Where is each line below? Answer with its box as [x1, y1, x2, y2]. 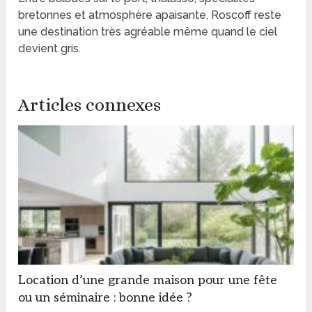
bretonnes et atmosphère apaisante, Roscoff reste [18, 8, 282, 22]
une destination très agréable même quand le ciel [18, 25, 278, 39]
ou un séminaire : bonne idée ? [18, 290, 193, 306]
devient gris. [18, 42, 81, 56]
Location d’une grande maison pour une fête [18, 273, 278, 288]
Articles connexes [18, 94, 162, 116]
